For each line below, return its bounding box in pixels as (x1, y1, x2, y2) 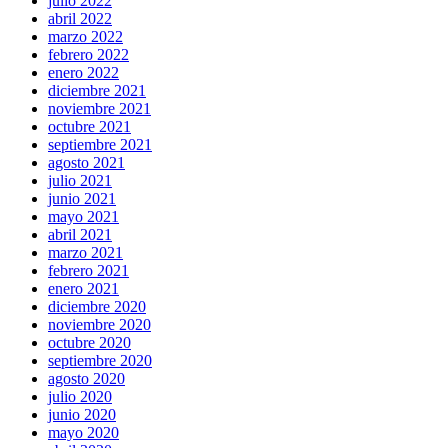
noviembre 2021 (48, 100, 151, 118)
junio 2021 (48, 190, 116, 208)
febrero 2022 (48, 46, 129, 64)
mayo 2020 (48, 424, 119, 442)
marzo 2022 (48, 28, 123, 46)
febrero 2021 (48, 262, 129, 280)
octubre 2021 (48, 118, 131, 136)
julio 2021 (48, 172, 112, 190)
